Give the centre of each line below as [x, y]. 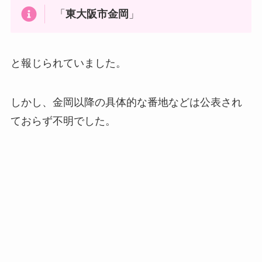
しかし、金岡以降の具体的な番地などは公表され [126, 103]
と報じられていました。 [68, 63]
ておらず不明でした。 [63, 121]
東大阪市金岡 [97, 14]
